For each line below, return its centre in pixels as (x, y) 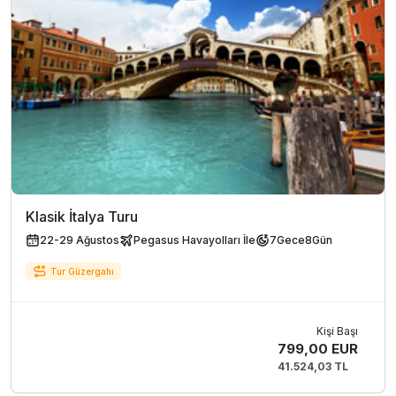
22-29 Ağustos (80, 240)
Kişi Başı (337, 331)
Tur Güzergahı (82, 271)
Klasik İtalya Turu (82, 217)
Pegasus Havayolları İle (194, 240)
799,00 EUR (318, 349)
